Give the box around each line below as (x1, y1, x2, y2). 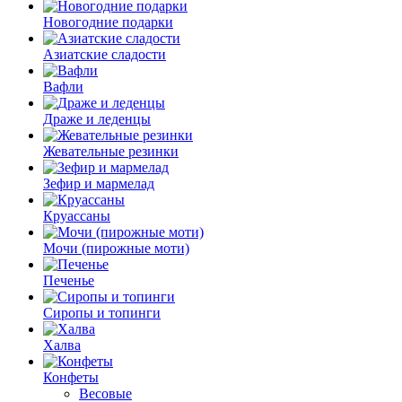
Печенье (43, 273, 94, 288)
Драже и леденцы (43, 111, 151, 127)
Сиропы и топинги (43, 305, 161, 320)
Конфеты (43, 370, 99, 385)
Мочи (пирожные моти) (43, 240, 189, 256)
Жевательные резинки (43, 144, 179, 159)
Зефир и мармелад (43, 176, 154, 191)
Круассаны (43, 208, 110, 223)
